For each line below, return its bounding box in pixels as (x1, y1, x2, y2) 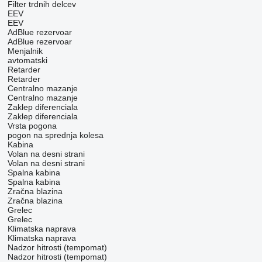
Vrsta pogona (7, 121, 57, 130)
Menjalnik (7, 46, 43, 56)
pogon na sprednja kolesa (7, 130, 104, 140)
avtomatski (7, 56, 47, 65)
